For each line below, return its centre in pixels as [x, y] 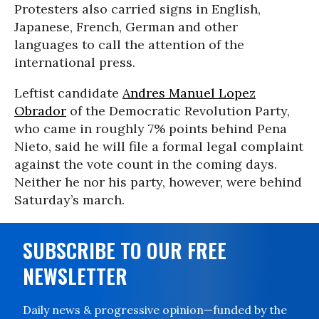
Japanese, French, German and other [126, 27]
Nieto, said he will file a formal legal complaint [159, 146]
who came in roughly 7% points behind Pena [151, 129]
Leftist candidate [68, 93]
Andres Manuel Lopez [189, 93]
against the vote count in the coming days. [146, 164]
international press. [75, 62]
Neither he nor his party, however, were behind [158, 182]
